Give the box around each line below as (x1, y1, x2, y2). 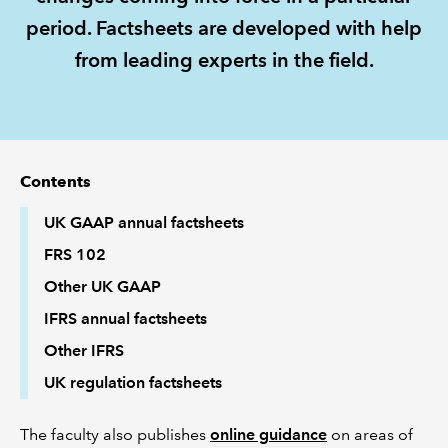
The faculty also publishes (20, 425, 210, 444)
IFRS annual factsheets (44, 309, 207, 328)
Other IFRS (44, 341, 124, 360)
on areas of (327, 425, 413, 444)
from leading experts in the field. (74, 48, 374, 72)
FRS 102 (44, 245, 106, 264)
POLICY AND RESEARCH (15, 88, 158, 103)
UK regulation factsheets (44, 373, 222, 392)
